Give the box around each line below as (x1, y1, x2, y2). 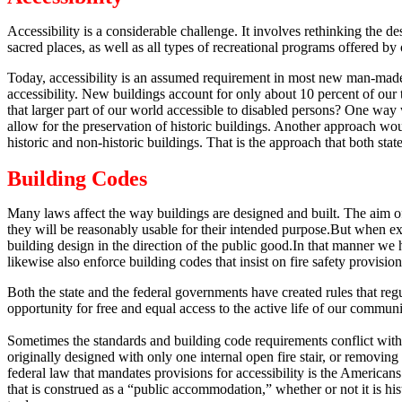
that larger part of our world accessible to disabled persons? (7, 102, 341, 118)
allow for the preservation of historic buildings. (7, 118, 271, 134)
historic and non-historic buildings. (7, 135, 203, 150)
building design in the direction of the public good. (7, 238, 293, 253)
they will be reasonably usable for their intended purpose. (7, 222, 330, 237)
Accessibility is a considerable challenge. (7, 23, 241, 39)
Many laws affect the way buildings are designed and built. (7, 205, 340, 221)
